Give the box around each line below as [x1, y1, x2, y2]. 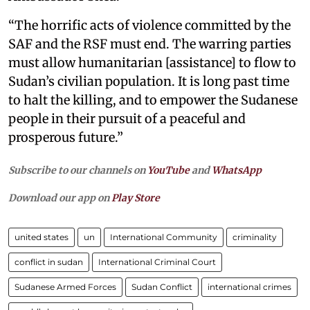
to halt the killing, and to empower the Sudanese [8, 91, 298, 108]
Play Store [111, 191, 160, 204]
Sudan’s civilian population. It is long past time [8, 73, 289, 89]
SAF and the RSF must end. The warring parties [8, 35, 291, 52]
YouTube [147, 163, 190, 176]
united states [15, 231, 69, 242]
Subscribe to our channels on [8, 163, 147, 176]
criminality [232, 231, 277, 242]
